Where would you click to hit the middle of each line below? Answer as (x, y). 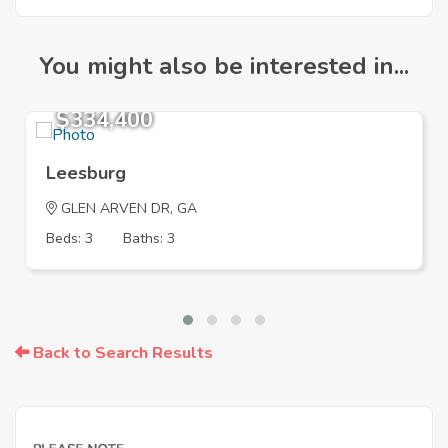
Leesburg (86, 173)
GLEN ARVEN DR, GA (127, 209)
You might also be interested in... (224, 66)
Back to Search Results (121, 353)
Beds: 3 (69, 239)
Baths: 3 (149, 239)
